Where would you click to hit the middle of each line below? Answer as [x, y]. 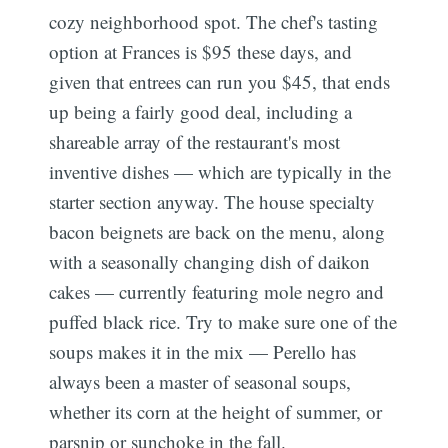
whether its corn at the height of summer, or [216, 411]
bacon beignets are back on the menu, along [217, 231]
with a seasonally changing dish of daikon [210, 261]
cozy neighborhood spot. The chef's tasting [214, 21]
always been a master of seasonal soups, [200, 381]
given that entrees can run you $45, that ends [220, 81]
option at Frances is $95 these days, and [201, 51]
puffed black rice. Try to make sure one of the [223, 321]
